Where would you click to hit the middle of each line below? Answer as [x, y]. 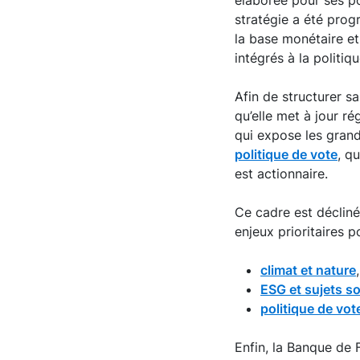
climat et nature [308, 270]
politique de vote [286, 154]
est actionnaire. [281, 174]
